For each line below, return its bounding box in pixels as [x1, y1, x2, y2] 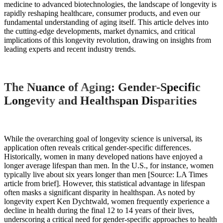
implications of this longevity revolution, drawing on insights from [4, 36, 211, 45]
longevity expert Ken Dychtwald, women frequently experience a [4, 197, 210, 206]
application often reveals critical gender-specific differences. [4, 143, 191, 152]
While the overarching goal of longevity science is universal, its [4, 134, 202, 143]
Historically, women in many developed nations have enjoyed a [4, 152, 203, 161]
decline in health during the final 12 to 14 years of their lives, [4, 206, 194, 215]
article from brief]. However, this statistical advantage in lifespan [4, 179, 205, 188]
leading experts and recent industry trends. [4, 45, 136, 54]
